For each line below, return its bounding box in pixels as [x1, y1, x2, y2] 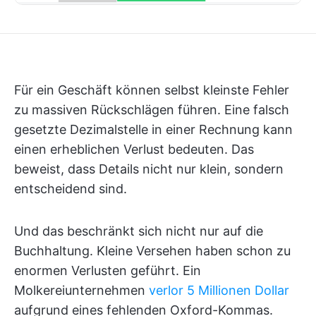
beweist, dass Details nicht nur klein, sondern [14, 162, 284, 176]
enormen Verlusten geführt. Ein [14, 263, 201, 278]
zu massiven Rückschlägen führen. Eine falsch [14, 102, 289, 117]
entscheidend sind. [14, 181, 127, 196]
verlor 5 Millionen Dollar [149, 283, 289, 298]
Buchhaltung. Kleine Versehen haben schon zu [14, 243, 291, 258]
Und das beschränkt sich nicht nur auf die [14, 224, 263, 238]
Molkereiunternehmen [14, 283, 149, 298]
